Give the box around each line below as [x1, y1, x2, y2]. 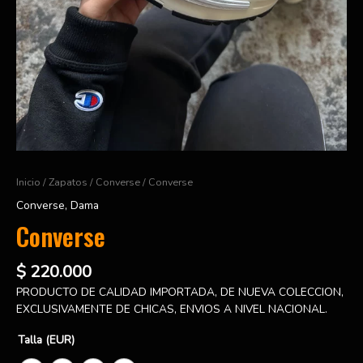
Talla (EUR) [18, 331, 75, 348]
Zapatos [49, 174, 88, 189]
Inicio [16, 174, 41, 189]
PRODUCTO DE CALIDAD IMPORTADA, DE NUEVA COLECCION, [16, 284, 344, 300]
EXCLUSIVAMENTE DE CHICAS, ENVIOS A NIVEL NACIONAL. [16, 301, 327, 317]
